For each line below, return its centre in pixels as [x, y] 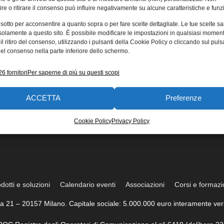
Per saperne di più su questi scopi [73, 72]
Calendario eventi [88, 185]
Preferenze [183, 98]
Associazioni [145, 185]
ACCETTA [43, 98]
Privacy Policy [131, 121]
